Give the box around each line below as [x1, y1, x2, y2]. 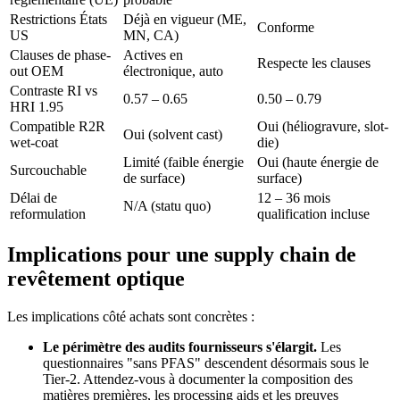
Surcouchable [10, 162, 87, 178]
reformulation [10, 205, 86, 221]
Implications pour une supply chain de [7, 242, 356, 266]
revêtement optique [7, 266, 185, 290]
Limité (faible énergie [123, 154, 244, 170]
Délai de [10, 189, 57, 205]
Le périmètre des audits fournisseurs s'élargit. [43, 338, 317, 354]
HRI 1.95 [10, 98, 63, 114]
